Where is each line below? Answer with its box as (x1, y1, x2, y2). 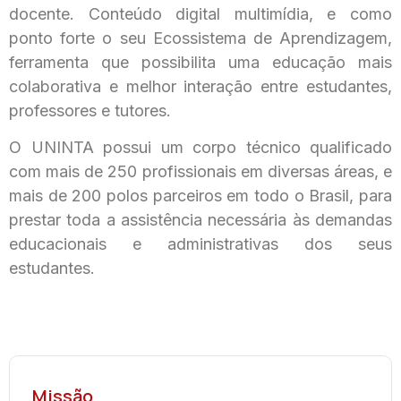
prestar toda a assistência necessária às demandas (9, 209, 392, 229)
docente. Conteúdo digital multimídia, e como (9, 4, 392, 23)
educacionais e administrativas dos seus (9, 234, 392, 253)
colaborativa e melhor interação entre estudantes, (9, 76, 392, 96)
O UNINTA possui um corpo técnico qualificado (9, 137, 392, 157)
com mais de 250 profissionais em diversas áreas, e (9, 161, 392, 181)
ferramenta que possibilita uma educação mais (9, 52, 392, 72)
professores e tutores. (9, 100, 171, 120)
